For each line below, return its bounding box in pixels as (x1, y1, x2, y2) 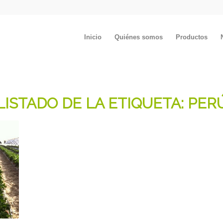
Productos (176, 33, 208, 41)
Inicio (84, 33, 102, 41)
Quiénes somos (114, 33, 163, 41)
